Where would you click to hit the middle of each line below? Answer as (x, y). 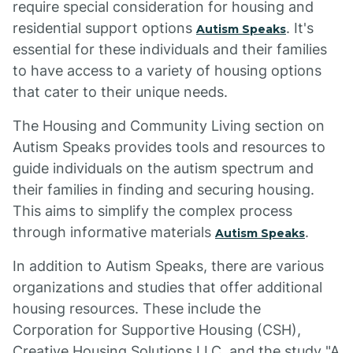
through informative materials (114, 232)
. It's (300, 28)
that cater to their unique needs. (120, 92)
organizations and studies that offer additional (167, 287)
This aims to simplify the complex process (152, 211)
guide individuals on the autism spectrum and (163, 168)
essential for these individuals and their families (170, 49)
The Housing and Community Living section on (169, 126)
